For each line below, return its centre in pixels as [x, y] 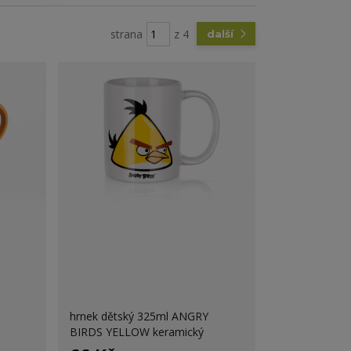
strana [126, 34]
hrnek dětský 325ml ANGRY [139, 316]
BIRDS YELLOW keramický [137, 331]
